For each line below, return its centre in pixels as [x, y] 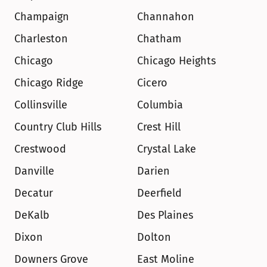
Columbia [160, 105]
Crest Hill [159, 127]
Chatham [159, 39]
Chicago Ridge [49, 83]
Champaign [42, 17]
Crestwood [40, 149]
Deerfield [159, 193]
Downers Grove [51, 259]
